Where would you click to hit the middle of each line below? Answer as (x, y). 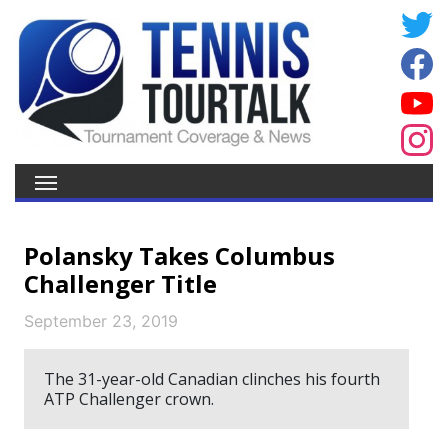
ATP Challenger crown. (129, 399)
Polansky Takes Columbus (179, 255)
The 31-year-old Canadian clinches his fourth (212, 379)
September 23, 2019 (101, 321)
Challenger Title (120, 283)
